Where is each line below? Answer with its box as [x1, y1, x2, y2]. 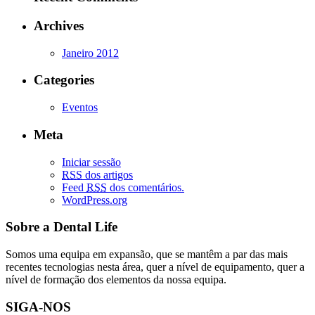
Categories [34, 72, 94, 88]
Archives [34, 18, 84, 33]
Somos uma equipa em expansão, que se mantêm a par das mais [6, 247, 288, 260]
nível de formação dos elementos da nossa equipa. [6, 273, 226, 285]
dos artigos [82, 168, 133, 181]
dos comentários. [107, 181, 184, 193]
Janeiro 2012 [62, 46, 119, 59]
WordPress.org [62, 193, 127, 206]
